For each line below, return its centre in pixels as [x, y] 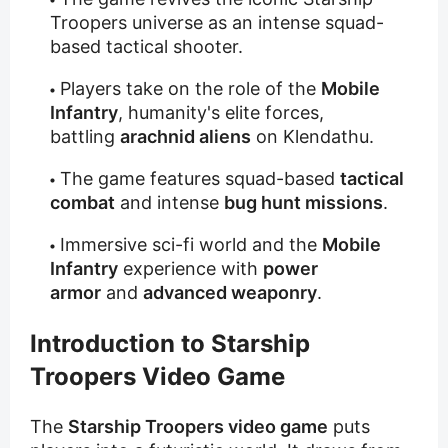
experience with [190, 269]
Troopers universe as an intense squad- [217, 23]
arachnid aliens [185, 137]
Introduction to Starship [170, 344]
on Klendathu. [312, 137]
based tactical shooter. [146, 47]
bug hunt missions [303, 203]
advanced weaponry [230, 293]
